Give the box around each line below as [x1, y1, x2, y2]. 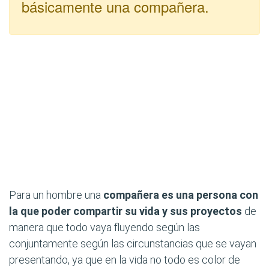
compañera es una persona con [103, 189, 258, 201]
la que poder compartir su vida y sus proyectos [9, 205, 242, 217]
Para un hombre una [9, 189, 103, 201]
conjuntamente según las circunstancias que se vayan [9, 237, 256, 250]
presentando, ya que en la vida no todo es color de [9, 253, 240, 266]
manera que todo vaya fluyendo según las [9, 221, 200, 234]
